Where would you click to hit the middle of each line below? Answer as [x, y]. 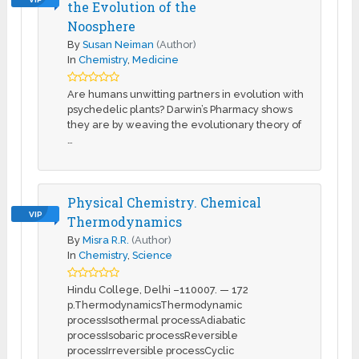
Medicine [156, 60]
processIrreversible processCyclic [151, 351]
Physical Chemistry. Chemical [165, 203]
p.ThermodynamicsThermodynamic [155, 305]
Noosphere [102, 26]
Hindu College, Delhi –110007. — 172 [158, 290]
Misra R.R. [106, 240]
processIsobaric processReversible [153, 336]
